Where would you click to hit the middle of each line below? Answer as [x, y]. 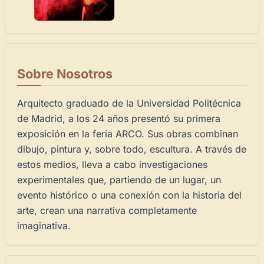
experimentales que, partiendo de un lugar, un [119, 179]
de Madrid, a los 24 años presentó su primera [119, 118]
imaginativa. [44, 225]
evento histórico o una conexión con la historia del [129, 195]
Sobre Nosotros [65, 73]
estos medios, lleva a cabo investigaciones [112, 164]
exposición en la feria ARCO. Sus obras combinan [128, 133]
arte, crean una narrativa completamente [107, 210]
